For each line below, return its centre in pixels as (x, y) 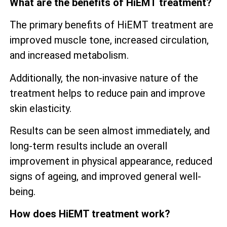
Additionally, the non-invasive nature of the (104, 78)
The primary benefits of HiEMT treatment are (111, 25)
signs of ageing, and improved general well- (105, 177)
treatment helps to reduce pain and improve (107, 93)
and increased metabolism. (69, 55)
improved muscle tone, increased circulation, (109, 40)
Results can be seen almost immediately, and (110, 131)
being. (23, 192)
